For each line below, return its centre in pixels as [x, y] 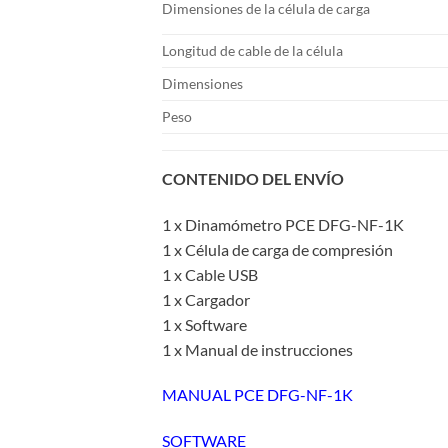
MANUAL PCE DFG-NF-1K [257, 395]
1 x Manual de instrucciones [257, 349]
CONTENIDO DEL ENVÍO [253, 178]
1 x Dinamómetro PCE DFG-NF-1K [283, 224]
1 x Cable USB [210, 274]
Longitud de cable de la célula [252, 50]
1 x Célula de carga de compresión [277, 249]
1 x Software [204, 324]
